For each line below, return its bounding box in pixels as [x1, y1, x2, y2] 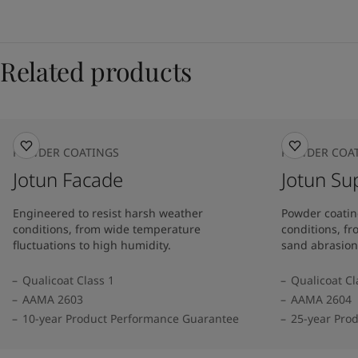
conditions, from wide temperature [13, 221, 201, 237]
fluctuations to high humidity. [13, 237, 171, 253]
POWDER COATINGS [13, 145, 119, 160]
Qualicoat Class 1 [22, 272, 114, 288]
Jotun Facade [13, 166, 123, 193]
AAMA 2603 [22, 292, 83, 307]
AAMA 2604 [291, 292, 352, 307]
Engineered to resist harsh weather [13, 205, 203, 221]
